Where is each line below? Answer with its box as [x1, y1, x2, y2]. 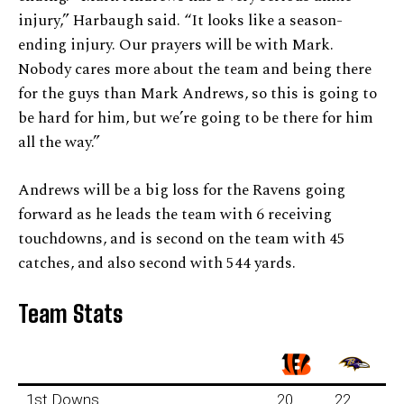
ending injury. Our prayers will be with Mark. [18, 33, 334, 58]
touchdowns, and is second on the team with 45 [18, 227, 345, 252]
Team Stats [18, 299, 123, 329]
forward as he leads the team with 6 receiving [18, 203, 332, 227]
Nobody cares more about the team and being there [18, 58, 372, 82]
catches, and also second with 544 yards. [18, 252, 296, 276]
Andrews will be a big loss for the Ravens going [18, 179, 345, 203]
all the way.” [18, 131, 100, 155]
